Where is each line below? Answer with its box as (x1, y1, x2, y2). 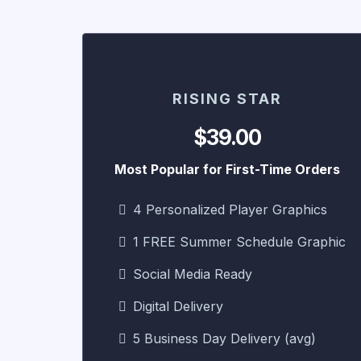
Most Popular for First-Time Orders (114, 160, 340, 177)
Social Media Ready (133, 265, 252, 282)
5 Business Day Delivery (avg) (133, 330, 316, 346)
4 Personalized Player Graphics (133, 201, 327, 218)
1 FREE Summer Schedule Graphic (133, 233, 346, 250)
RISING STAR (172, 89, 282, 107)
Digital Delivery (133, 297, 223, 314)
